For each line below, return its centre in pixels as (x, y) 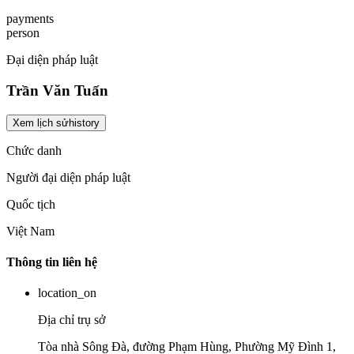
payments (30, 19)
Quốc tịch (31, 204)
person (23, 33)
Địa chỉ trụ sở (72, 320)
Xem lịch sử (41, 122)
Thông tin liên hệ (52, 262)
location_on (67, 293)
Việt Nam (30, 231)
